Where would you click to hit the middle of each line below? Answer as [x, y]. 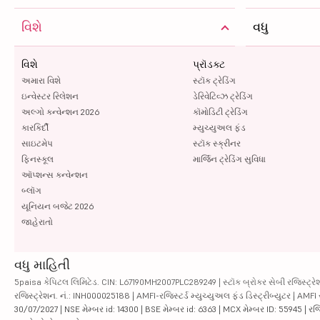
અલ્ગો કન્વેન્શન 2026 [60, 111]
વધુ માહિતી [42, 264]
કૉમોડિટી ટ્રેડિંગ [220, 111]
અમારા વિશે [41, 80]
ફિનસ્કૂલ [37, 159]
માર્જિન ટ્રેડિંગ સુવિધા [229, 159]
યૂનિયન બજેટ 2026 [57, 206]
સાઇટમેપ [37, 143]
